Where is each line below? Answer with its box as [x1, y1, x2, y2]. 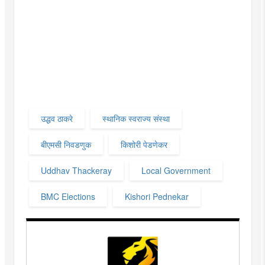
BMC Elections [40, 190, 95, 202]
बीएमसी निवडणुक [40, 138, 91, 150]
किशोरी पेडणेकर [120, 138, 167, 150]
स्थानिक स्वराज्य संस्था [102, 112, 170, 124]
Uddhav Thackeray [40, 164, 112, 176]
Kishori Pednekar [124, 190, 189, 202]
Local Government [141, 164, 211, 176]
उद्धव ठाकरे [40, 112, 73, 124]
